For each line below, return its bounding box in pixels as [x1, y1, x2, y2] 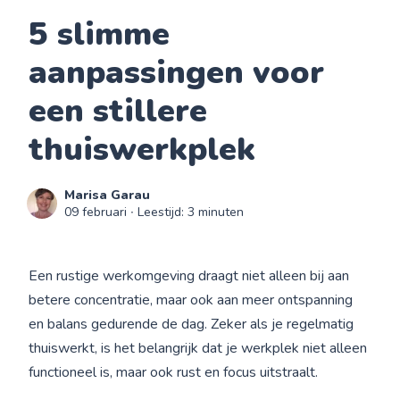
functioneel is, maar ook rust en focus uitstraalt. [29, 362, 319, 382]
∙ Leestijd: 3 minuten [127, 204, 245, 221]
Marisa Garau [64, 187, 151, 204]
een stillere [29, 89, 208, 133]
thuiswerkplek [29, 128, 256, 171]
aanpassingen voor [29, 51, 325, 95]
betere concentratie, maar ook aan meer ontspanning [29, 290, 354, 310]
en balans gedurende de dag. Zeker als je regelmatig [29, 314, 354, 334]
